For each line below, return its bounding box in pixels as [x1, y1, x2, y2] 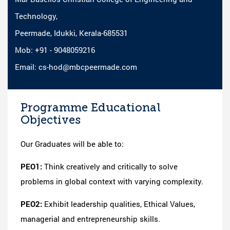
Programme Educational [21, 101, 161, 115]
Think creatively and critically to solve [42, 161, 178, 172]
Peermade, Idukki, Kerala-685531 [15, 28, 128, 39]
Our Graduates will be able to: [21, 139, 124, 149]
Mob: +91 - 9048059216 [15, 45, 95, 55]
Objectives [21, 113, 81, 127]
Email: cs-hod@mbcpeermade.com [15, 62, 137, 72]
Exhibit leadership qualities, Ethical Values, [42, 199, 195, 209]
